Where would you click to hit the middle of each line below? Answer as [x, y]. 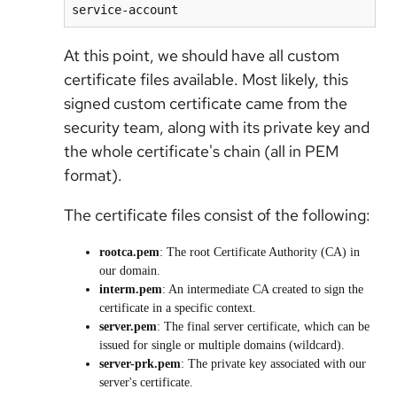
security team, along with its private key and [217, 128]
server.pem [128, 327]
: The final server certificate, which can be [263, 327]
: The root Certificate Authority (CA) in [260, 253]
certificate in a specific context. [178, 308]
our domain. [130, 271]
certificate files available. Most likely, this [206, 80]
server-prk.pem [140, 364]
